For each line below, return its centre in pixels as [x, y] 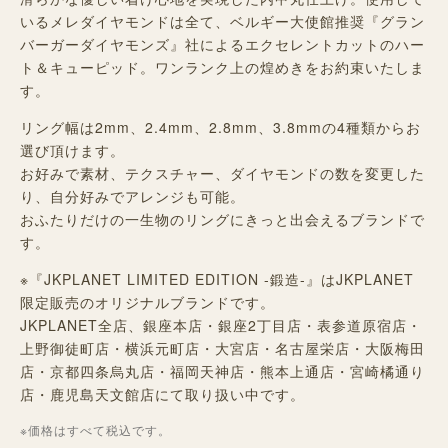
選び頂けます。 [72, 150]
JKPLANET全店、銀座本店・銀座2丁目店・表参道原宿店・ [221, 325]
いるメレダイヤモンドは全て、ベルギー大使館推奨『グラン [222, 21]
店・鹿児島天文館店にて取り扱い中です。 [162, 394]
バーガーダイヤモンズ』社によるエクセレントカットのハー [222, 44]
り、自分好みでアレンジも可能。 [132, 196]
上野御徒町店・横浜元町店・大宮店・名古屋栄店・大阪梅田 [222, 348]
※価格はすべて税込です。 [95, 429]
